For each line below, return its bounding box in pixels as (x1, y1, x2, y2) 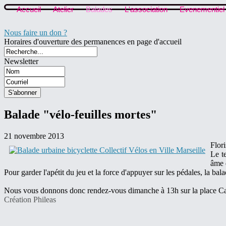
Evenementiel (180, 5, 224, 14)
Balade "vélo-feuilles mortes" (4, 108, 157, 122)
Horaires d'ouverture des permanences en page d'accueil (4, 37, 182, 46)
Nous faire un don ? (4, 28, 67, 37)
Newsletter (4, 57, 38, 66)
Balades (86, 5, 112, 14)
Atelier (53, 5, 74, 14)
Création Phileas (4, 195, 56, 204)
